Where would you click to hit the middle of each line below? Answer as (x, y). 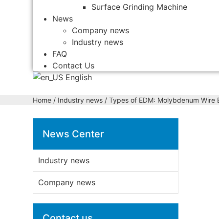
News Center (74, 134)
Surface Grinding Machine (140, 7)
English (78, 77)
